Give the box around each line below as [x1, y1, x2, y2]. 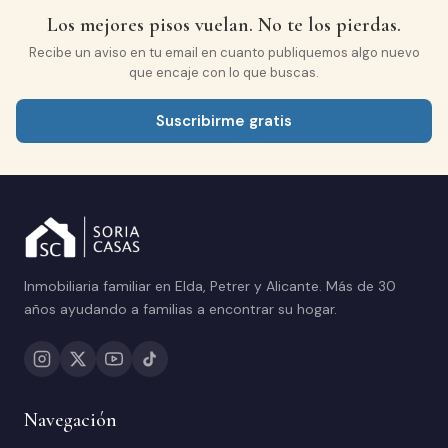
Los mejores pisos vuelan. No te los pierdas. [47, 13, 401, 38]
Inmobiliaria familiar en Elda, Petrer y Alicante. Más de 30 [24, 277, 396, 296]
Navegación [24, 408, 117, 433]
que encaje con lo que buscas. [129, 64, 319, 82]
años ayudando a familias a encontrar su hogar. [24, 300, 337, 319]
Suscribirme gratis [156, 111, 292, 132]
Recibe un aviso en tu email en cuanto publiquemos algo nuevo [28, 44, 420, 62]
